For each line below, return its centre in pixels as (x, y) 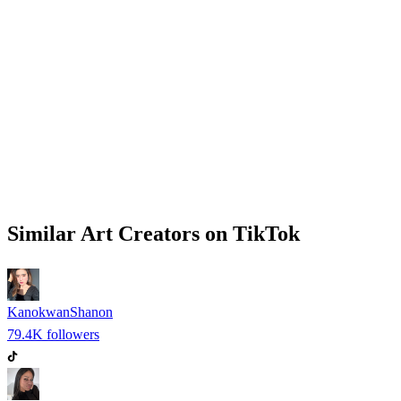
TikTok (266, 233)
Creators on (173, 233)
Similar (44, 233)
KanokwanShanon (60, 311)
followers (71, 334)
